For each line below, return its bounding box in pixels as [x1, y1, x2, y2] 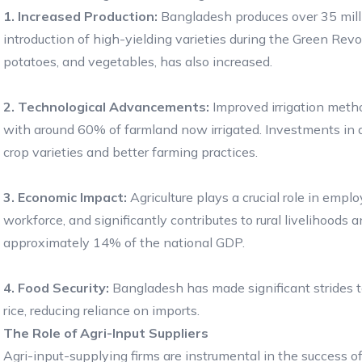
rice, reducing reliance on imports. [3, 301, 200, 318]
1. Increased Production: [3, 7, 158, 24]
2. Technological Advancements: [3, 98, 209, 115]
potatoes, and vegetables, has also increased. [3, 53, 272, 69]
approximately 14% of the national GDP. [3, 234, 245, 250]
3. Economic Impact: [3, 188, 127, 205]
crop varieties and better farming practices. [3, 143, 258, 160]
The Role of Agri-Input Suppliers [3, 324, 208, 341]
